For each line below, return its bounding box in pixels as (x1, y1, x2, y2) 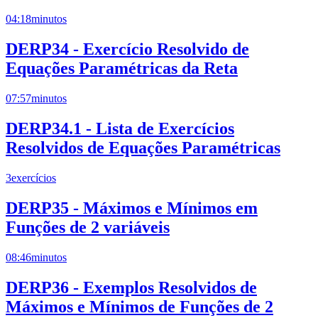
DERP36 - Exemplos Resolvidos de (6, 278, 257, 297)
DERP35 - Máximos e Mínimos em (6, 198, 258, 217)
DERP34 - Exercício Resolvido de (6, 40, 249, 59)
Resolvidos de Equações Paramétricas (6, 138, 280, 157)
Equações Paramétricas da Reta (6, 59, 238, 78)
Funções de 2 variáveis (6, 217, 170, 236)
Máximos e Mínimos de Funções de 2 (6, 297, 273, 316)
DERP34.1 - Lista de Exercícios (6, 119, 234, 138)
